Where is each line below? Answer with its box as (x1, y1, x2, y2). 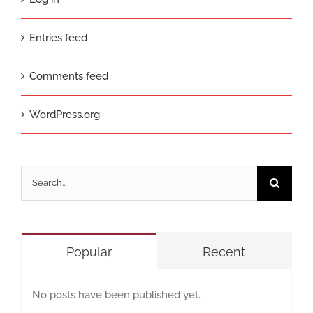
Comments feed (29, 69, 108, 82)
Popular (66, 244, 112, 259)
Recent (203, 244, 246, 259)
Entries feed (29, 31, 87, 44)
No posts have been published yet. (32, 288, 201, 301)
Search (20, 170, 54, 183)
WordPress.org (29, 108, 100, 121)
